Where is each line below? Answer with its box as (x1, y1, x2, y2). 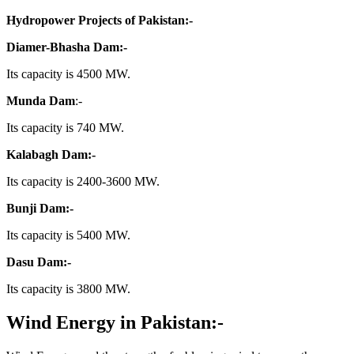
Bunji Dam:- (6, 201, 73, 215)
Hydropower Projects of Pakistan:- (6, 13, 193, 27)
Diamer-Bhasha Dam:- (6, 40, 127, 54)
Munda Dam (6, 93, 75, 107)
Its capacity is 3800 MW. (6, 281, 130, 296)
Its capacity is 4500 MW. (6, 66, 130, 81)
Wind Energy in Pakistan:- (6, 311, 224, 333)
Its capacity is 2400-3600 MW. (6, 174, 160, 188)
